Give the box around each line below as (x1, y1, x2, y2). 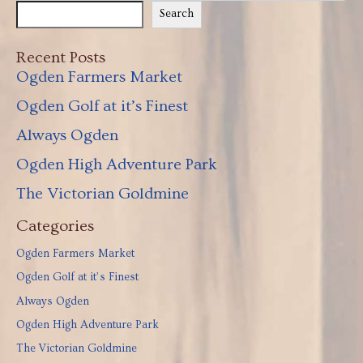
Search (159, 7, 194, 21)
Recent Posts (16, 48, 105, 66)
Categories (16, 216, 94, 235)
